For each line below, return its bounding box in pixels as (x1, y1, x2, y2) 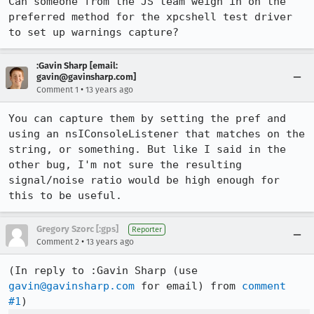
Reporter (132, 225, 162, 234)
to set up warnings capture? (8, 26, 179, 39)
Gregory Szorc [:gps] (36, 224, 118, 234)
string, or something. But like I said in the (8, 143, 286, 156)
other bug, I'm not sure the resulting (8, 158, 242, 171)
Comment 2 (36, 237, 79, 247)
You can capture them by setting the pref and (8, 112, 286, 125)
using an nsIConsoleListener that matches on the (8, 128, 305, 140)
